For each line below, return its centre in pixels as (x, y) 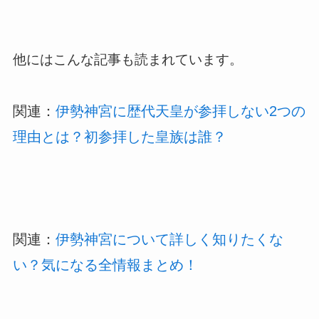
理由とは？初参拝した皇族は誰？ (119, 136)
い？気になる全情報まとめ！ (105, 265)
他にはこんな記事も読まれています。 (127, 60)
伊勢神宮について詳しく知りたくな (169, 239)
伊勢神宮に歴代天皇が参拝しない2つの (180, 111)
